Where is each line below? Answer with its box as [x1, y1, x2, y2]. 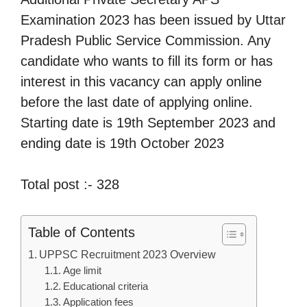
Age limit [63, 265, 102, 276]
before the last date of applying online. [21, 94, 253, 110]
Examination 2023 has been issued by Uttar [21, 12, 286, 27]
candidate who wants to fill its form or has [21, 53, 273, 69]
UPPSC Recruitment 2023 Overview [39, 247, 217, 260]
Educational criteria [63, 280, 149, 292]
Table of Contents [28, 224, 135, 240]
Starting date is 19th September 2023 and [21, 114, 275, 130]
